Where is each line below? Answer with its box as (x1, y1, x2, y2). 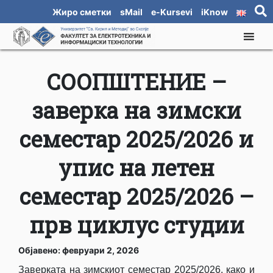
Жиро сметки (52, 7, 112, 17)
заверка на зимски (32, 96, 241, 126)
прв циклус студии (29, 210, 244, 240)
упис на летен (58, 153, 214, 183)
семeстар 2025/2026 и (19, 124, 253, 154)
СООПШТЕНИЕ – (46, 67, 227, 97)
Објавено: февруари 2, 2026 (18, 245, 139, 256)
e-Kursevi (151, 7, 193, 17)
